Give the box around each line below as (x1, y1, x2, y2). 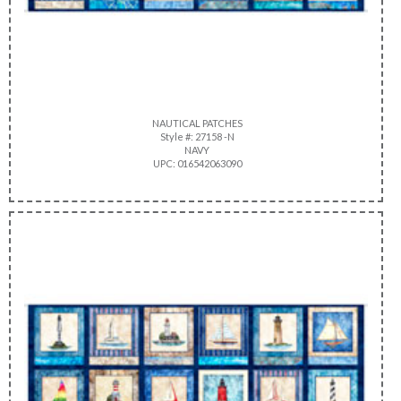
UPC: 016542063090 (150, 157, 242, 169)
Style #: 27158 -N (158, 130, 235, 142)
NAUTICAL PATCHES (149, 116, 243, 129)
